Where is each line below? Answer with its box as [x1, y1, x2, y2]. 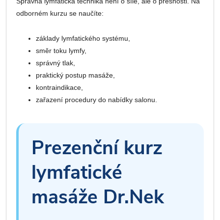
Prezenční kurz [31, 135, 163, 162]
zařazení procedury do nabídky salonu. [36, 96, 157, 104]
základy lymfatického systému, [36, 34, 130, 43]
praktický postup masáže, [36, 71, 115, 80]
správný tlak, [36, 59, 75, 67]
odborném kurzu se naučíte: [16, 9, 104, 18]
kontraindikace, [36, 83, 83, 92]
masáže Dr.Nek [31, 184, 164, 211]
